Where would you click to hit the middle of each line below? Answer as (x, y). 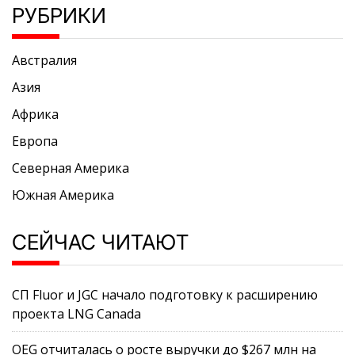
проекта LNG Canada (76, 313)
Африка (35, 114)
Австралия (44, 60)
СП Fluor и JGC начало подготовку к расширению (165, 294)
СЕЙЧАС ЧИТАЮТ (100, 242)
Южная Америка (63, 195)
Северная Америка (71, 168)
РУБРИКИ (59, 15)
